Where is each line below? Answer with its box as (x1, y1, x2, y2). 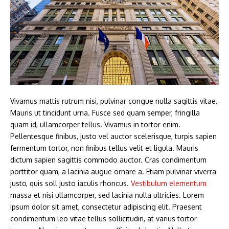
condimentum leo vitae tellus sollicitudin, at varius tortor (10, 214, 197, 223)
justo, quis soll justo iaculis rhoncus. (10, 178, 131, 188)
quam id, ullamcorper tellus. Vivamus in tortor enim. (10, 120, 180, 129)
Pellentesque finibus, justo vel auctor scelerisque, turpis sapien (10, 131, 217, 141)
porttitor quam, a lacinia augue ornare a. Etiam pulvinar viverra (10, 167, 216, 176)
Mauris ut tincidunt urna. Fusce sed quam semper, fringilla (10, 108, 200, 117)
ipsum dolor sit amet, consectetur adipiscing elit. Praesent (10, 202, 202, 211)
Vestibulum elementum (131, 178, 207, 188)
